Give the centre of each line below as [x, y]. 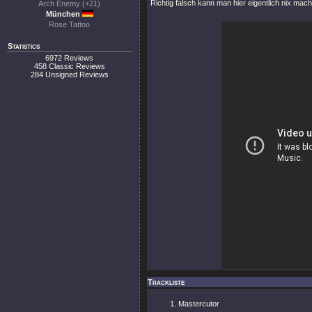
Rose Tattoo [70, 24]
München [64, 14]
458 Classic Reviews [70, 66]
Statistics [24, 46]
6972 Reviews [70, 58]
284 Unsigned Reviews [70, 75]
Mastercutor [199, 304]
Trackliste [166, 282]
